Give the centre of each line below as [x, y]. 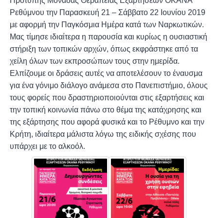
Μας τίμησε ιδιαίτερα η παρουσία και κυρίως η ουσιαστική [108, 36]
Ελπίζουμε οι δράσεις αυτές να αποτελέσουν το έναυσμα [106, 73]
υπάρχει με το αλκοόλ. [47, 146]
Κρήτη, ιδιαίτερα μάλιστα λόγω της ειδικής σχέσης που [103, 134]
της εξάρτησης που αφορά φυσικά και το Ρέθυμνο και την [107, 122]
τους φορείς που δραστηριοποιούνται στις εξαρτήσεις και [107, 97]
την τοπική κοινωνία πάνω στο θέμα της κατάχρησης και [105, 109]
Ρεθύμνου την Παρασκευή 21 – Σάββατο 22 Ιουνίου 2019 [107, 12]
